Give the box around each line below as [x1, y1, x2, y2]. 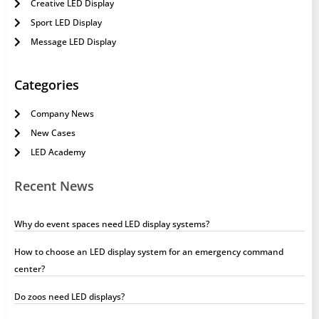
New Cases [30, 127, 75, 140]
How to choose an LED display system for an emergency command [14, 246, 283, 258]
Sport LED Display [30, 16, 102, 29]
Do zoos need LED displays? [14, 291, 125, 303]
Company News [30, 108, 94, 120]
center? [14, 263, 45, 276]
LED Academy [30, 146, 85, 159]
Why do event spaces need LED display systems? [14, 218, 209, 231]
